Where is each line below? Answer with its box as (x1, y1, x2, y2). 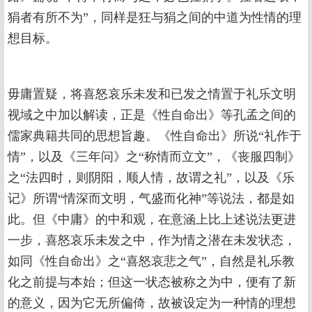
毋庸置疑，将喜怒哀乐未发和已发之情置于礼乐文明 (8, 87, 296, 101)
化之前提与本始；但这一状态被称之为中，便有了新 (8, 275, 296, 289)
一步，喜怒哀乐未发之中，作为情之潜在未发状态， (8, 233, 296, 247)
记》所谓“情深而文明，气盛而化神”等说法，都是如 (8, 192, 295, 205)
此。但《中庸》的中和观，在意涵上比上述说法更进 (8, 212, 296, 226)
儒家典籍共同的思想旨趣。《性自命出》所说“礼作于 (8, 129, 302, 143)
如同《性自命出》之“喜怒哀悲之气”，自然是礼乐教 (8, 254, 295, 268)
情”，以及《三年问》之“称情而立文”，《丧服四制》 (8, 150, 300, 164)
